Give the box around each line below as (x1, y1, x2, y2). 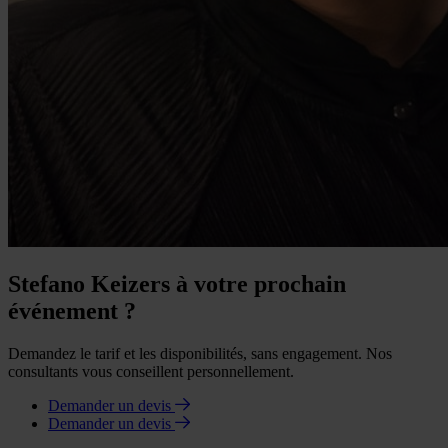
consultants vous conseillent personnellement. (8, 363, 294, 381)
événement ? (8, 298, 136, 325)
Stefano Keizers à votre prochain (8, 271, 346, 298)
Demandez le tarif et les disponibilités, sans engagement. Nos (8, 345, 392, 363)
